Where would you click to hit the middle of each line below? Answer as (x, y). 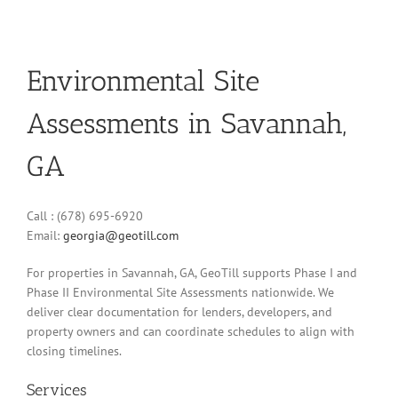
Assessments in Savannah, (187, 123)
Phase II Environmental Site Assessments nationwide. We (180, 293)
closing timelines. (74, 351)
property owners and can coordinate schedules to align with (191, 332)
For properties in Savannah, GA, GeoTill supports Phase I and (192, 273)
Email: (45, 236)
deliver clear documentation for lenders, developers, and (179, 312)
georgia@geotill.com (121, 236)
